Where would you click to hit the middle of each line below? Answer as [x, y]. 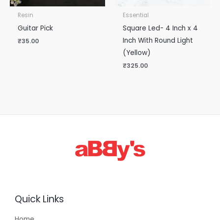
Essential [136, 15]
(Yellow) [137, 53]
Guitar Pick [36, 28]
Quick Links [39, 199]
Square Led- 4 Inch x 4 [161, 28]
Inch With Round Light [158, 40]
